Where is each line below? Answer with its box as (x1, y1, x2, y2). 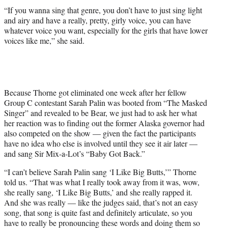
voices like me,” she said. (4, 35, 84, 46)
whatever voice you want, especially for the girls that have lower (4, 25, 208, 36)
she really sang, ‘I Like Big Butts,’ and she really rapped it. (4, 187, 192, 198)
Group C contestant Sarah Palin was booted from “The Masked (4, 97, 207, 108)
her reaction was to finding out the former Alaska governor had (4, 118, 205, 129)
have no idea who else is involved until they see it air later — (4, 138, 197, 149)
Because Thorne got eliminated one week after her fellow (4, 87, 187, 98)
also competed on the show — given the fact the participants (4, 128, 196, 139)
